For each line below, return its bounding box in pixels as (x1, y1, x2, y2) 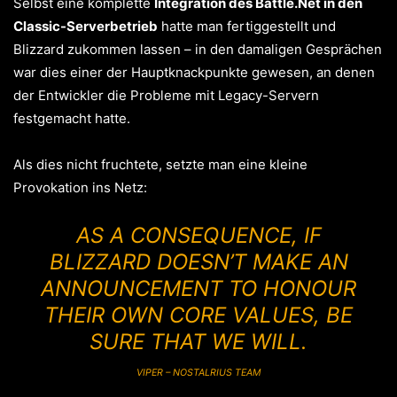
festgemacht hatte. (13, 110, 130, 127)
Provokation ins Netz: (13, 179, 147, 196)
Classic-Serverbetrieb (13, 18, 158, 35)
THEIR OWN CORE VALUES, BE (44, 302, 353, 328)
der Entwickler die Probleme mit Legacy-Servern (13, 87, 319, 104)
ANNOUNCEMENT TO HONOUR (41, 276, 356, 301)
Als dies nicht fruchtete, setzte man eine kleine (13, 156, 307, 173)
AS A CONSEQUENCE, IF (75, 222, 322, 248)
